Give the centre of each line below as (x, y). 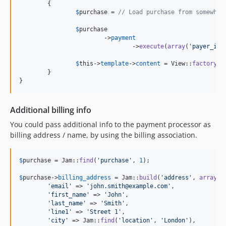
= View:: (176, 64)
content (148, 64)
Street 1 (104, 212)
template (115, 64)
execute (152, 46)
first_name (69, 195)
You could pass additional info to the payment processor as (110, 124)
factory (205, 64)
